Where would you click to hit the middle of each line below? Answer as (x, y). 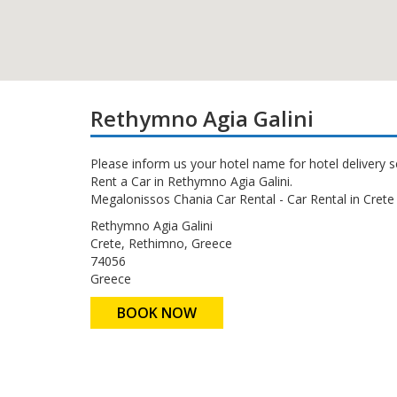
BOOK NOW (157, 313)
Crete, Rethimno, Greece (161, 243)
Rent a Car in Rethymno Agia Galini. (191, 181)
